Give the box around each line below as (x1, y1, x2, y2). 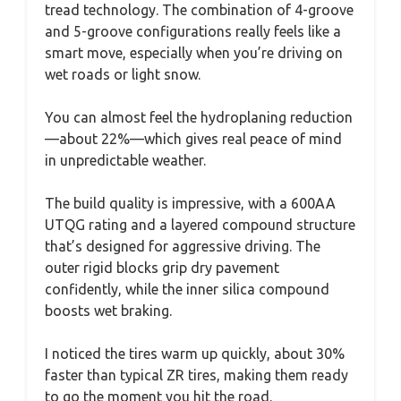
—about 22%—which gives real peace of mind (45, 131, 342, 147)
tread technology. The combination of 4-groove (45, 2, 354, 18)
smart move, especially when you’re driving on (45, 45, 343, 61)
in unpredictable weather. (45, 152, 206, 168)
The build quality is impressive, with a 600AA (45, 195, 336, 211)
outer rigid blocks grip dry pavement (45, 260, 279, 276)
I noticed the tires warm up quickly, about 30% (45, 346, 345, 362)
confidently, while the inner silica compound (45, 281, 329, 297)
